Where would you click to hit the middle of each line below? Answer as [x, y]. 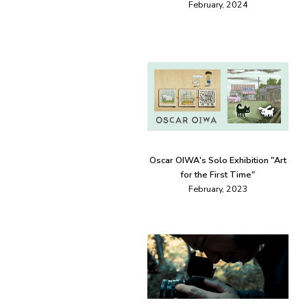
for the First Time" [218, 175]
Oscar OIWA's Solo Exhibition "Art [218, 160]
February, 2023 [218, 189]
